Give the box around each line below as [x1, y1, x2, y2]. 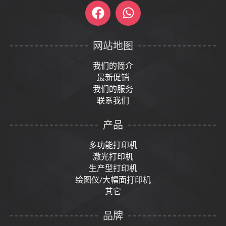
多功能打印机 [89, 139, 137, 149]
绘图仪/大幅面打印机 [75, 174, 151, 184]
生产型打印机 [89, 162, 137, 173]
